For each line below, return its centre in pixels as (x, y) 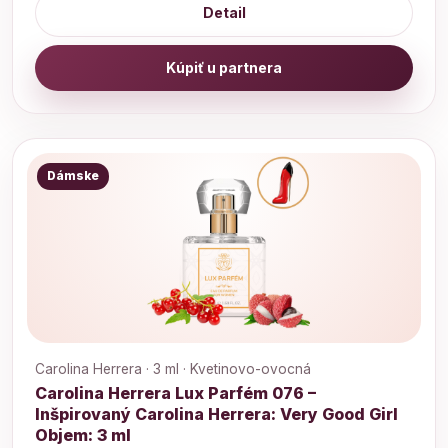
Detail (224, 13)
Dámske (72, 175)
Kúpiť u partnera (224, 68)
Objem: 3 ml (83, 434)
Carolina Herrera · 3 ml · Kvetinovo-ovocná (173, 368)
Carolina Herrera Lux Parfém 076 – (175, 392)
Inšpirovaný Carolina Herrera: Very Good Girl (216, 413)
